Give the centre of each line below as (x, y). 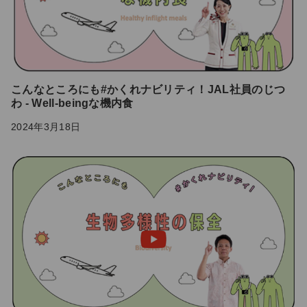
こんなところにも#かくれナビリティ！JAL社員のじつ (148, 90)
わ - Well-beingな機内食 (72, 103)
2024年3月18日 (46, 127)
